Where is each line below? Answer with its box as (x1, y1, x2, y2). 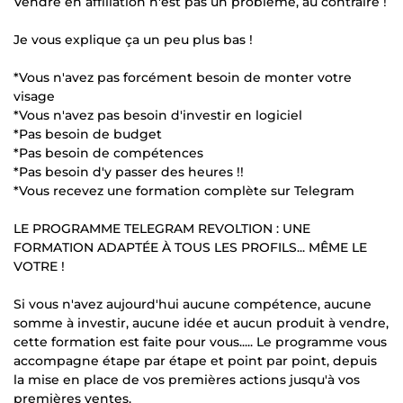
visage (13, 87, 55, 104)
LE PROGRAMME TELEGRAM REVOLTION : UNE (13, 219, 310, 237)
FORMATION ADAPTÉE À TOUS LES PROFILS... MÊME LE (13, 238, 367, 255)
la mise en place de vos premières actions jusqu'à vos (13, 371, 360, 388)
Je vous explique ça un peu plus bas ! (13, 31, 253, 48)
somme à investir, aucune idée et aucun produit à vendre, (13, 314, 389, 331)
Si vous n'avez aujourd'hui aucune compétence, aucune (13, 295, 372, 312)
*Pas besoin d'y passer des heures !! (13, 163, 244, 180)
